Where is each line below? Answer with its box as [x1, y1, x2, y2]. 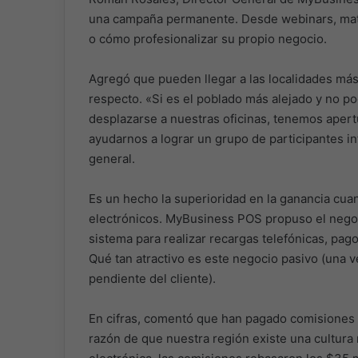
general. [88, 150, 135, 166]
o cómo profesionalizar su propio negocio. [88, 30, 327, 46]
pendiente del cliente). [88, 270, 216, 286]
